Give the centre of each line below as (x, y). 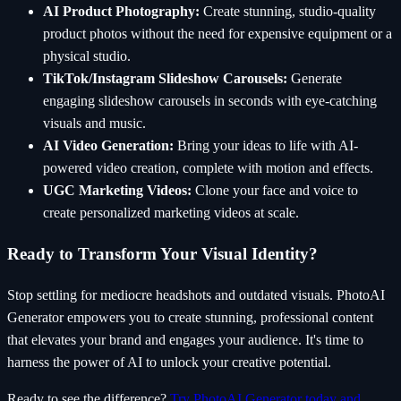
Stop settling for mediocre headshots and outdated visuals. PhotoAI (196, 294)
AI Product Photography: (121, 12)
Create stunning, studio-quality (288, 12)
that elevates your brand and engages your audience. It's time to (185, 339)
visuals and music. (94, 124)
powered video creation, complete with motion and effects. (208, 168)
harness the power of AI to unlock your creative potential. (169, 362)
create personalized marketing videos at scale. (171, 213)
